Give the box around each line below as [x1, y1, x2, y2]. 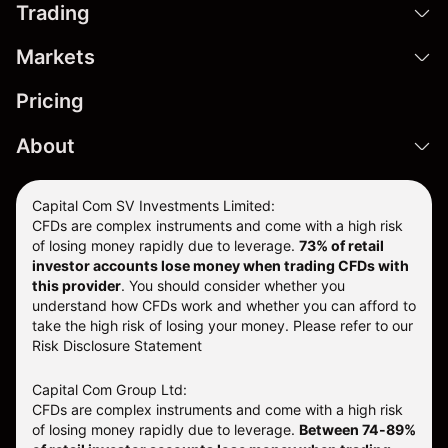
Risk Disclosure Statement [32, 337, 202, 355]
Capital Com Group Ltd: [32, 381, 187, 399]
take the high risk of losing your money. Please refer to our [32, 317, 413, 335]
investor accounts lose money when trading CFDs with [32, 257, 409, 275]
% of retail [316, 237, 384, 255]
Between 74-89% [299, 421, 416, 439]
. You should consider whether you [121, 277, 345, 295]
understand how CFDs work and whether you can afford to [32, 297, 416, 315]
